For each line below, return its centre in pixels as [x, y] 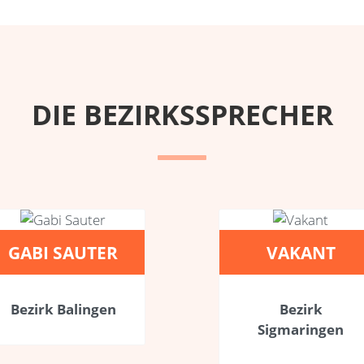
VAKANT [301, 252]
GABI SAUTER [63, 252]
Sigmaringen [301, 329]
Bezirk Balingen [63, 309]
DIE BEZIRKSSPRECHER [182, 114]
